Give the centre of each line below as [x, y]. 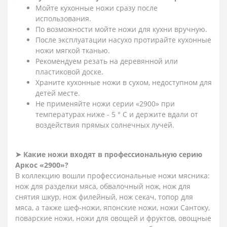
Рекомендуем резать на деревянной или [107, 61]
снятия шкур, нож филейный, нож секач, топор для [104, 197]
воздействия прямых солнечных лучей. [105, 125]
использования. [63, 18]
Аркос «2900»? [42, 165]
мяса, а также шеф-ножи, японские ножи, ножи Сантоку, [112, 207]
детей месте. [58, 93]
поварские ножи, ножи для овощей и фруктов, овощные [113, 218]
